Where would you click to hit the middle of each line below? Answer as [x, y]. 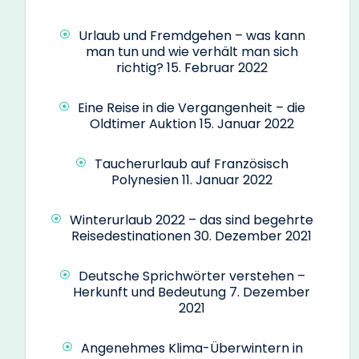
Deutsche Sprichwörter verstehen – [192, 276]
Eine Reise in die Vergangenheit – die [192, 108]
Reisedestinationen [131, 236]
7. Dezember [270, 292]
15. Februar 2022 [217, 68]
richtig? [139, 68]
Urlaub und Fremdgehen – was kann [192, 36]
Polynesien [145, 180]
